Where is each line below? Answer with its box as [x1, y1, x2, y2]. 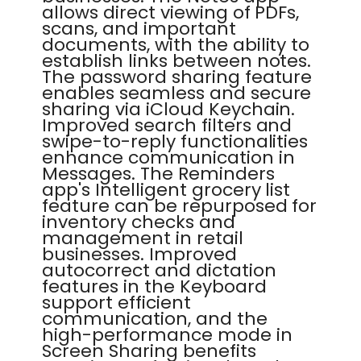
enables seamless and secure [42, 81, 312, 106]
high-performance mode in [42, 322, 293, 347]
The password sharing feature [42, 64, 313, 89]
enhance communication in [42, 145, 295, 170]
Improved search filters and [42, 113, 293, 138]
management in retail [42, 226, 243, 251]
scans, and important [42, 16, 236, 41]
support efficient [42, 290, 191, 315]
